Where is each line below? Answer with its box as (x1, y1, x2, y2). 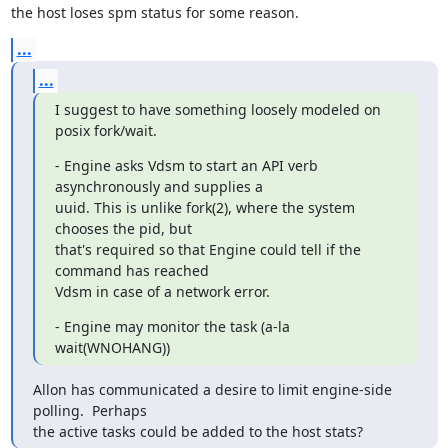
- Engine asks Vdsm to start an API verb (54, 155, 318, 175)
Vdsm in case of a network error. (54, 281, 270, 301)
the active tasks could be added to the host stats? (32, 421, 363, 441)
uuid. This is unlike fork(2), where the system (54, 197, 355, 217)
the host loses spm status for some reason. (10, 2, 299, 22)
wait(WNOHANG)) (54, 337, 170, 357)
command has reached (54, 260, 209, 280)
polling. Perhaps (32, 400, 147, 420)
